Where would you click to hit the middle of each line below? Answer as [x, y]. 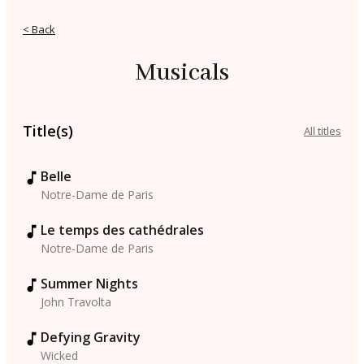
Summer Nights [89, 284]
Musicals [182, 74]
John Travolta [76, 302]
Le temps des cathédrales [122, 230]
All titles [323, 131]
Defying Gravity [91, 338]
